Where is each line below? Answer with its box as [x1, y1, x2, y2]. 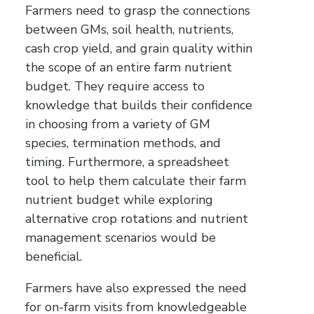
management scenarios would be [25, 229, 216, 246]
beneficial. [25, 248, 82, 265]
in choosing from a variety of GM [25, 116, 210, 132]
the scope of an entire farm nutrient [25, 59, 232, 76]
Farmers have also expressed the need [25, 280, 247, 296]
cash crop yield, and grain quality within [25, 40, 252, 57]
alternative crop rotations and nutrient [25, 210, 248, 227]
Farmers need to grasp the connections [25, 2, 250, 19]
